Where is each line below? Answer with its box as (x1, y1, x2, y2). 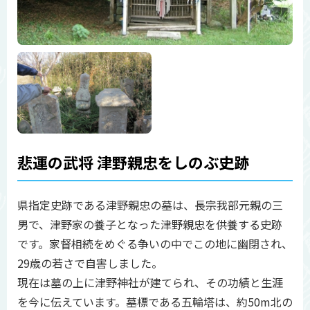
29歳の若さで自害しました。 (17, 255, 163, 271)
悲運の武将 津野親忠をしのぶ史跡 (17, 151, 249, 173)
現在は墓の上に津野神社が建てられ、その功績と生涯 (17, 274, 283, 291)
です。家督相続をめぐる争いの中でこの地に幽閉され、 (17, 235, 293, 252)
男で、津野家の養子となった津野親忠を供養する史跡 (17, 216, 282, 232)
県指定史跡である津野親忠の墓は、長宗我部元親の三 (17, 197, 283, 213)
